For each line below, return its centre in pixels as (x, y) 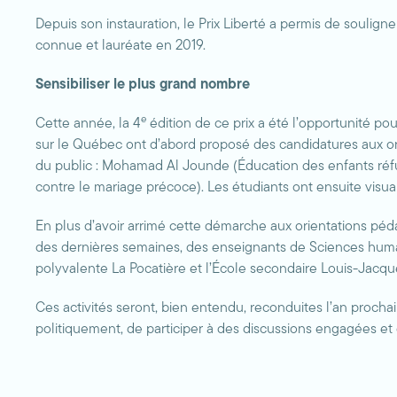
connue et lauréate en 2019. (121, 46)
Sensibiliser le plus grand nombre (143, 85)
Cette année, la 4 (88, 124)
